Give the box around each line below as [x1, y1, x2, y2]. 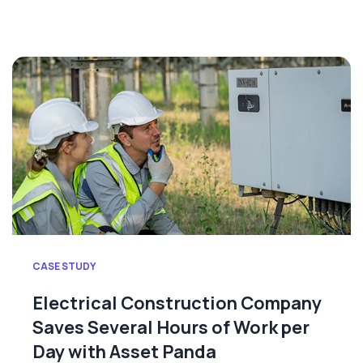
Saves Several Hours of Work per [32, 315, 310, 340]
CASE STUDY [32, 259, 96, 274]
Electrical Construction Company [32, 291, 322, 316]
